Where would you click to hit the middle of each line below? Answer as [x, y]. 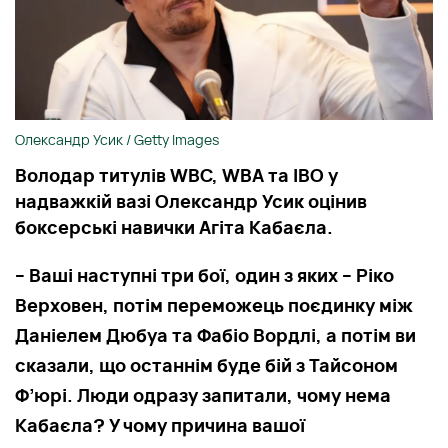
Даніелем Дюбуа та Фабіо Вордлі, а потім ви [215, 334]
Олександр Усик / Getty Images [117, 139]
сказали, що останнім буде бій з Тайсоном [206, 364]
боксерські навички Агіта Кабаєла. [174, 226]
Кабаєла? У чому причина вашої [160, 424]
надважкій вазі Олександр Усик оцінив [191, 200]
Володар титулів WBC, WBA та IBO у [176, 174]
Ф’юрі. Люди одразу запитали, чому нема [203, 394]
